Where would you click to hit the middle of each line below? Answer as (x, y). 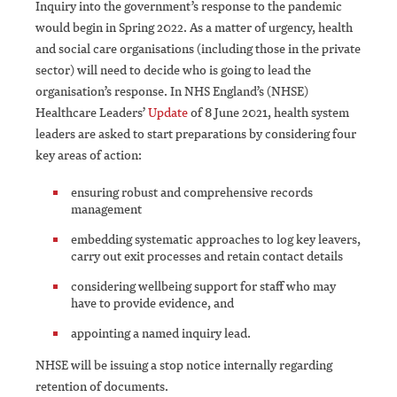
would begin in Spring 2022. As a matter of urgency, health (194, 27)
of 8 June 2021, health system (269, 113)
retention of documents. (102, 386)
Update (168, 113)
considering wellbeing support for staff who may (203, 286)
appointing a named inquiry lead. (161, 333)
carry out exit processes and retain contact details (207, 256)
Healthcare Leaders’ (92, 113)
